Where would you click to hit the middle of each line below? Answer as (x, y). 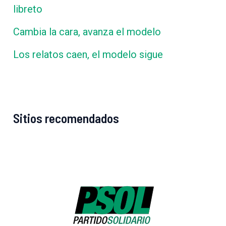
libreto (28, 9)
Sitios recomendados (66, 118)
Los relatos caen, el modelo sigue (88, 54)
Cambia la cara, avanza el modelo (87, 32)
